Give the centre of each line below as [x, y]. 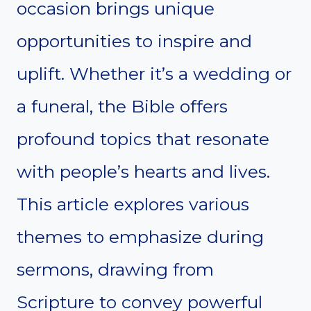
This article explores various [133, 204]
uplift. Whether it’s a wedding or [154, 73]
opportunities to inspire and [134, 41]
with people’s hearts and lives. [143, 171]
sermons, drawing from [115, 269]
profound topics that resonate [143, 138]
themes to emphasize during [140, 236]
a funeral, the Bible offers [122, 106]
